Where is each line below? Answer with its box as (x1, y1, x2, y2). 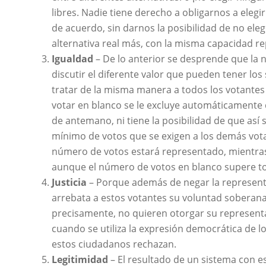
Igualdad (52, 52, 94, 65)
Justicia (52, 175, 87, 189)
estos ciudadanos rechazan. (52, 237, 177, 251)
